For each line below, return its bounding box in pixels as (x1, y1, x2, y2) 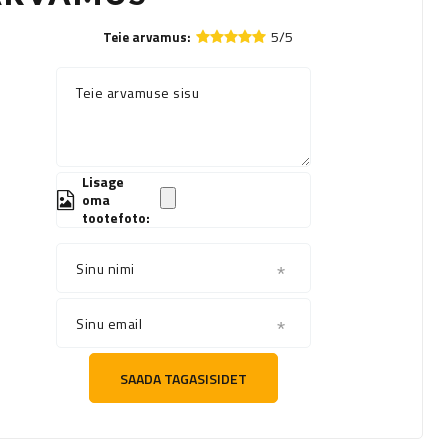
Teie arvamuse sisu (76, 82, 200, 104)
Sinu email (76, 313, 143, 335)
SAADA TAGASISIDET (120, 367, 248, 389)
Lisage (82, 171, 125, 193)
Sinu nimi (76, 258, 135, 280)
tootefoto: (82, 207, 151, 229)
